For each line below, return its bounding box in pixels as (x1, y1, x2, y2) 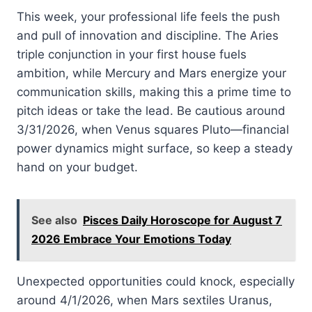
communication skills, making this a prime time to (17, 84, 291, 99)
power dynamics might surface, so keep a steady (17, 141, 292, 155)
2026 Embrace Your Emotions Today (31, 231, 231, 246)
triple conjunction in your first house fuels (17, 47, 247, 61)
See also (31, 212, 77, 227)
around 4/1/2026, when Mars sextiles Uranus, (17, 292, 272, 307)
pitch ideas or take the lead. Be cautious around (17, 103, 286, 118)
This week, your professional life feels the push (17, 9, 280, 24)
